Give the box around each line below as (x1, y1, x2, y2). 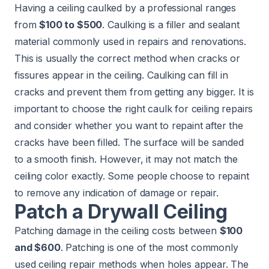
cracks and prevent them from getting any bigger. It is (14, 86, 254, 98)
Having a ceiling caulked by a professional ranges (14, 2, 237, 14)
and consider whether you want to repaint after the (14, 119, 243, 132)
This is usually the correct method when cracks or (14, 52, 241, 65)
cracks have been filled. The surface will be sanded (14, 136, 244, 149)
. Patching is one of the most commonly (60, 241, 238, 254)
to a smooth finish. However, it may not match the (14, 153, 238, 166)
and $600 (14, 241, 61, 254)
